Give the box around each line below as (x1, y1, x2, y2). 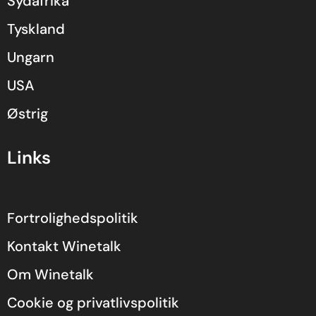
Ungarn (7, 48, 54, 67)
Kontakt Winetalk (7, 237, 121, 256)
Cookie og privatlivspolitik (7, 293, 179, 312)
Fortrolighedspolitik (7, 209, 138, 228)
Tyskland (7, 20, 65, 39)
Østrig (7, 104, 48, 123)
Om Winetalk (7, 265, 94, 284)
